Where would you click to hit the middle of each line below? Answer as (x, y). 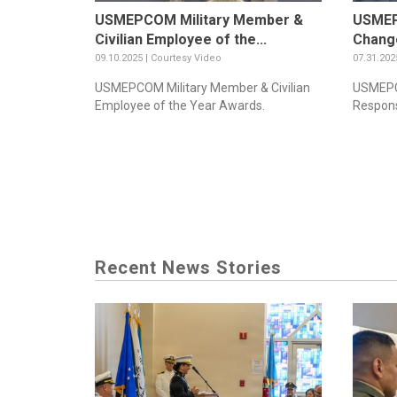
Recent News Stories (188, 267)
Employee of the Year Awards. (180, 105)
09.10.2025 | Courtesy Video (158, 58)
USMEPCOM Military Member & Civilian (202, 87)
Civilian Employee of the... (181, 39)
